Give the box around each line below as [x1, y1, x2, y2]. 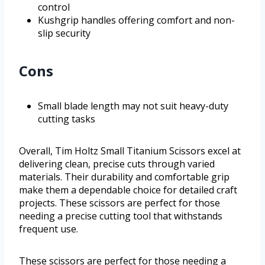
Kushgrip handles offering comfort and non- [38, 14, 235, 27]
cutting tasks [38, 112, 95, 126]
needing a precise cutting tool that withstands [19, 209, 222, 223]
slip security [38, 27, 91, 40]
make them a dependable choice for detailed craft [19, 183, 237, 197]
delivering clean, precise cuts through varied [19, 157, 215, 171]
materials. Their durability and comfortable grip [19, 170, 230, 184]
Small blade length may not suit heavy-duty [38, 99, 228, 113]
